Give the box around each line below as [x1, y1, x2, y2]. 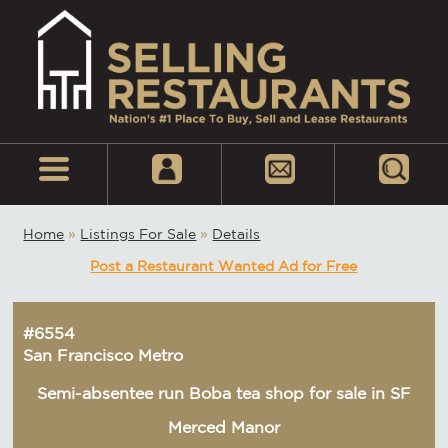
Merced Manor [167, 417, 280, 436]
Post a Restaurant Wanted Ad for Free [90, 257, 358, 274]
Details [212, 225, 261, 242]
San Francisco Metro [23, 345, 184, 364]
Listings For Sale [80, 225, 197, 242]
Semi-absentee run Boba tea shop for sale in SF [36, 383, 411, 402]
